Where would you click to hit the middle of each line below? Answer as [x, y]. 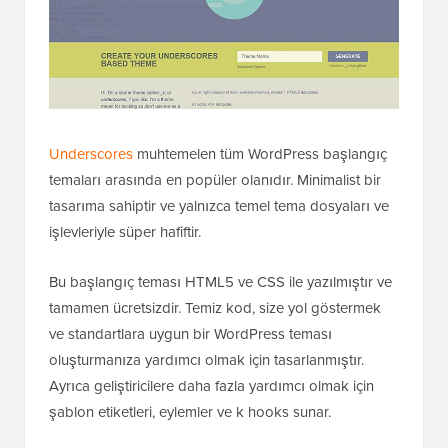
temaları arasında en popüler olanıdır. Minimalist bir [215, 179]
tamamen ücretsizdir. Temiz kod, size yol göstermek [215, 307]
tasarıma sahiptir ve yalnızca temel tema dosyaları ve [219, 205]
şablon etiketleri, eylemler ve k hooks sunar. [190, 411]
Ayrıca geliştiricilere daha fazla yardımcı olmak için [211, 385]
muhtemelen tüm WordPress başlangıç [260, 153]
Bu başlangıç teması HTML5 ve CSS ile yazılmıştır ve [220, 281]
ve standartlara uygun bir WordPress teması [190, 333]
